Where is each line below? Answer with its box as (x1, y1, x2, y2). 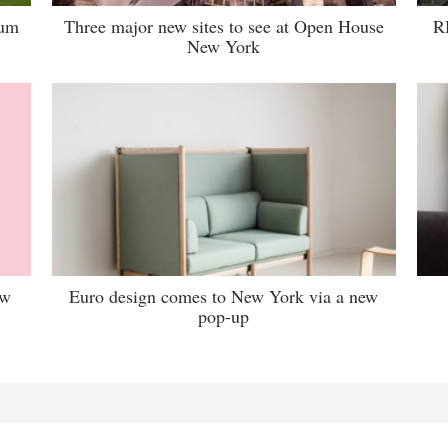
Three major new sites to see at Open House (63, 13, 384, 38)
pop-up (198, 303, 250, 328)
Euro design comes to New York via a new (69, 283, 379, 308)
